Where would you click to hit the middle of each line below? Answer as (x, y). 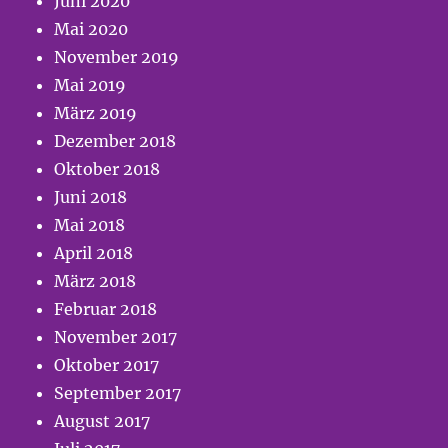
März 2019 (96, 113)
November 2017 (116, 337)
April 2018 (94, 253)
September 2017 (118, 393)
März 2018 (95, 281)
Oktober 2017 (107, 365)
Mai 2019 (90, 85)
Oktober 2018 (107, 169)
